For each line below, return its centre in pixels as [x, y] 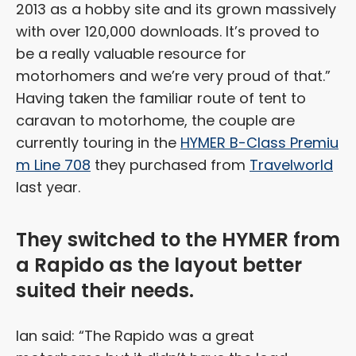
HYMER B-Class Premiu [259, 143]
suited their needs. [105, 291]
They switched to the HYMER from [178, 240]
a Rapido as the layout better [159, 265]
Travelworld [291, 165]
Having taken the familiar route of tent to [161, 99]
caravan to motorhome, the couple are [155, 121]
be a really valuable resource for [131, 54]
